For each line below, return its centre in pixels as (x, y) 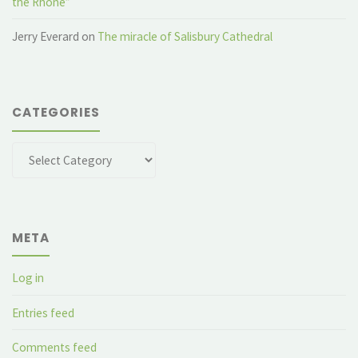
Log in (28, 278)
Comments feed (55, 347)
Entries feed (44, 312)
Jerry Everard (46, 37)
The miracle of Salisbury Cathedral (185, 37)
